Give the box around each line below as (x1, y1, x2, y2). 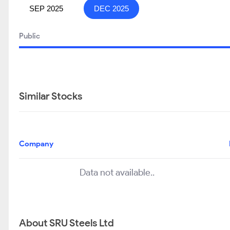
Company (19, 139, 53, 148)
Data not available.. (79, 167, 155, 178)
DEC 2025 (94, 4, 129, 13)
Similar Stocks (19, 90, 82, 102)
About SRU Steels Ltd (19, 217, 114, 229)
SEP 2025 (29, 4, 63, 13)
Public (19, 31, 40, 41)
